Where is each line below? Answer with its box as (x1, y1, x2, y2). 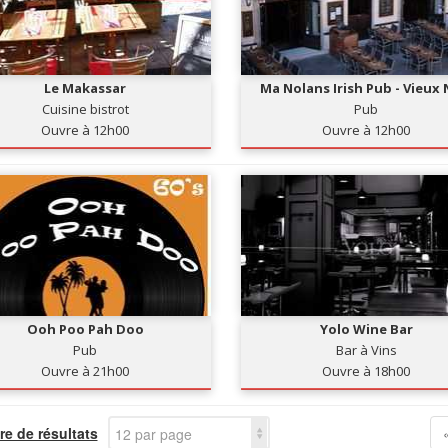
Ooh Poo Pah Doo (26, 320, 144, 338)
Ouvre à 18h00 (322, 362, 411, 380)
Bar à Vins (335, 341, 397, 359)
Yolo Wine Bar (319, 320, 413, 338)
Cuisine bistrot (41, 100, 129, 118)
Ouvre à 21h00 (41, 362, 130, 380)
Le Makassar (44, 79, 127, 97)
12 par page (114, 424, 192, 444)
